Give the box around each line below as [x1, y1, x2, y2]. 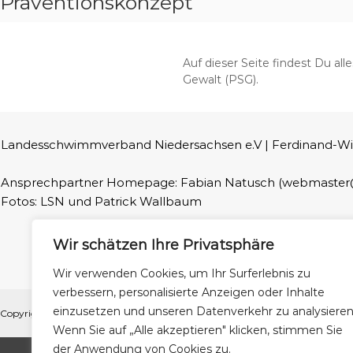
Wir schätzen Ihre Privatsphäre [53, 236, 274, 254]
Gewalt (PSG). [182, 72, 258, 87]
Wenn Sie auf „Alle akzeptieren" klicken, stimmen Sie [53, 323, 343, 337]
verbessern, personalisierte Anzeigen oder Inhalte [53, 285, 325, 299]
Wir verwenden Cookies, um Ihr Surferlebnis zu [53, 266, 310, 281]
